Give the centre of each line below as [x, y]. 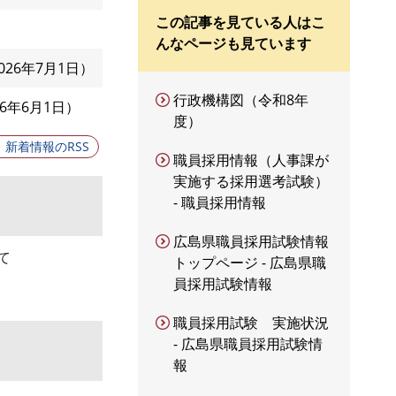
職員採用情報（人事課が [251, 160]
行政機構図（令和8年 [241, 100]
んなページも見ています [233, 43]
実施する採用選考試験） [251, 181]
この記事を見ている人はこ [240, 22]
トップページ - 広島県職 [250, 263]
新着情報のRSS [47, 146]
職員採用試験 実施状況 [251, 323]
